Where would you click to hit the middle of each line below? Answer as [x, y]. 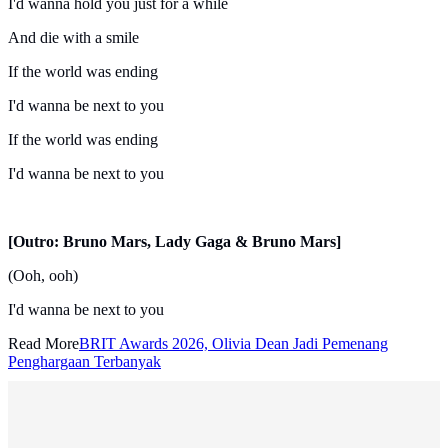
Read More [43, 344]
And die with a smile [73, 38]
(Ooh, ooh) [43, 276]
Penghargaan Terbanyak [84, 362]
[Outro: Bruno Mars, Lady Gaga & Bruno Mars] [174, 242]
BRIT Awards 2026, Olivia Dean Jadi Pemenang [233, 344]
